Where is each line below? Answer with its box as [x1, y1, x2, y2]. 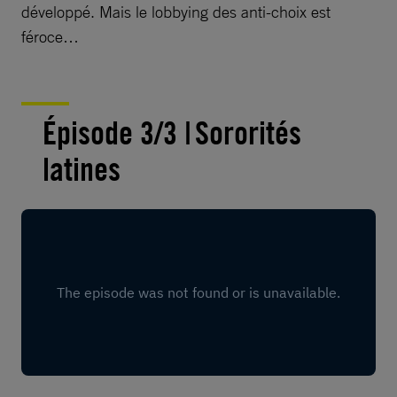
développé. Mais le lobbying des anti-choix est [21, 2, 331, 21]
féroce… [21, 27, 79, 46]
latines [43, 150, 121, 189]
